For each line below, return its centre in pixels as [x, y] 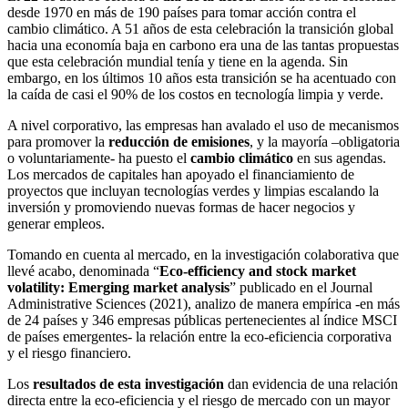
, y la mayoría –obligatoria [325, 142]
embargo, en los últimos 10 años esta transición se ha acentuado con [202, 78]
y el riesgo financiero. [69, 353]
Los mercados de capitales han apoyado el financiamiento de [181, 175]
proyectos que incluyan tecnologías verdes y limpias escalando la [193, 191]
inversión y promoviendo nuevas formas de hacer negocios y [181, 208]
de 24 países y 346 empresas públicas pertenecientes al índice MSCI [202, 321]
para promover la [58, 142]
